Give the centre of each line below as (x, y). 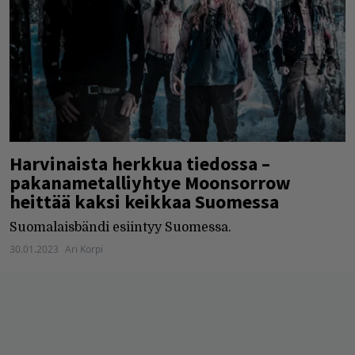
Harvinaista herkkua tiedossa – (140, 163)
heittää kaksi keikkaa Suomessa (144, 201)
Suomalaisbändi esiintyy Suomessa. (120, 227)
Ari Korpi (84, 249)
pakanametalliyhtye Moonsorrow (150, 182)
